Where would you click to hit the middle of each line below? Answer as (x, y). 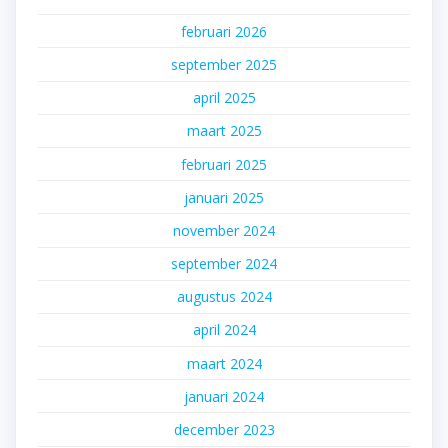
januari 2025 (224, 197)
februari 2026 (224, 31)
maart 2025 (224, 131)
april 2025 (224, 98)
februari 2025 (224, 164)
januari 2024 (224, 396)
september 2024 (224, 264)
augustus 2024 (224, 297)
